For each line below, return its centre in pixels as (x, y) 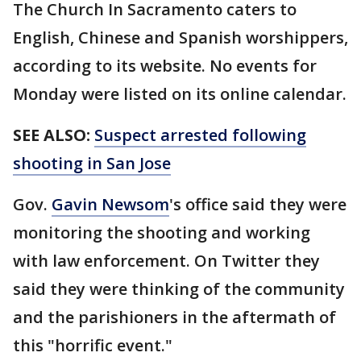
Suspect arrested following (200, 135)
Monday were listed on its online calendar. (180, 94)
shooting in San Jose (92, 163)
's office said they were (258, 204)
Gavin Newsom (110, 204)
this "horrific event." (95, 345)
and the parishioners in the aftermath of (174, 317)
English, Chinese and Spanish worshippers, (180, 37)
